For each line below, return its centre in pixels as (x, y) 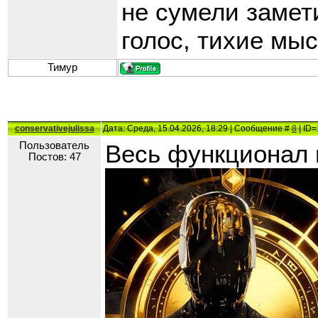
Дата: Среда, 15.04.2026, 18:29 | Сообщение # (197, 129)
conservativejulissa (54, 129)
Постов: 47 (54, 157)
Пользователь (54, 146)
